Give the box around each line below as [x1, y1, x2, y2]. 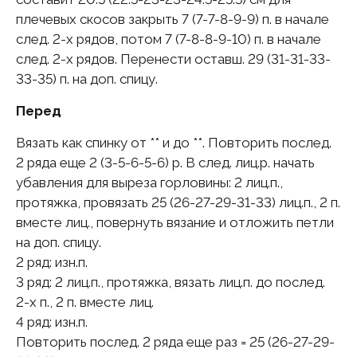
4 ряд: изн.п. [16, 314, 88, 331]
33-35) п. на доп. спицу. [16, 71, 158, 88]
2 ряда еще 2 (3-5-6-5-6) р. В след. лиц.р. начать [16, 155, 315, 171]
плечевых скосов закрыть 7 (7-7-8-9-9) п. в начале [16, 11, 329, 28]
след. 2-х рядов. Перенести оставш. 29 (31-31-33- [16, 51, 331, 68]
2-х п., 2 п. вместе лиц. [16, 294, 154, 311]
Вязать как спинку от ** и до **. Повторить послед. [16, 135, 331, 151]
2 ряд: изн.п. [16, 254, 88, 271]
